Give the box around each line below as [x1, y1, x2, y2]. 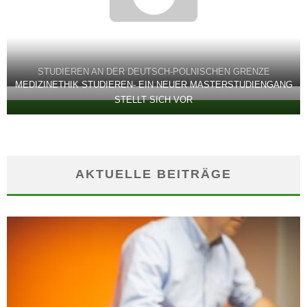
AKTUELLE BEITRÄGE [75, 167, 232, 181]
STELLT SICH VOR [114, 94, 193, 105]
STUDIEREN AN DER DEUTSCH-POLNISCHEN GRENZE [37, 66, 270, 77]
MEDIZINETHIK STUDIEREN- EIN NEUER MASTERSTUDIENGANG [14, 79, 293, 90]
